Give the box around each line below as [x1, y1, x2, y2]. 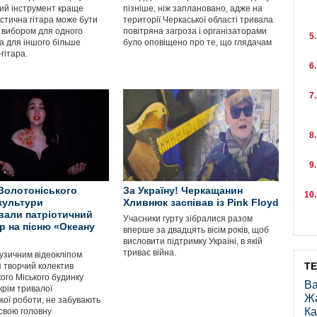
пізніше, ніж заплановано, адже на [123, 4, 263, 13]
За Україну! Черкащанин [123, 185, 243, 196]
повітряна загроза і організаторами [123, 26, 267, 36]
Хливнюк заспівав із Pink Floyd [123, 197, 279, 208]
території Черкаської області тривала [123, 15, 273, 25]
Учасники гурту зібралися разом [123, 214, 253, 224]
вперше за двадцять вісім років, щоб [123, 225, 269, 235]
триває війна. [123, 248, 176, 258]
